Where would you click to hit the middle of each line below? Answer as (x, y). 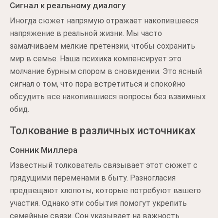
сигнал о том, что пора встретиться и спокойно (98, 84)
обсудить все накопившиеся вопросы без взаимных (108, 97)
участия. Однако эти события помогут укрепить (98, 203)
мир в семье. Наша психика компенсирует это (96, 59)
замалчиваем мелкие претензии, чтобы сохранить (102, 46)
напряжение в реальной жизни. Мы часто (86, 33)
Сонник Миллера (44, 150)
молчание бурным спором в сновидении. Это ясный (106, 71)
